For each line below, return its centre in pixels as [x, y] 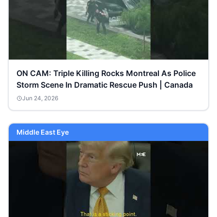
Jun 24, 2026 [40, 98]
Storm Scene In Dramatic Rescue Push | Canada [105, 85]
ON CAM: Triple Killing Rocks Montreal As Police [106, 73]
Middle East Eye [43, 132]
